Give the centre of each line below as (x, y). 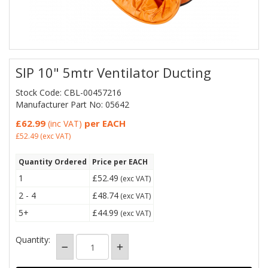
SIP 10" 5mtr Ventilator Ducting (113, 72)
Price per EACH (120, 162)
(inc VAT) (65, 124)
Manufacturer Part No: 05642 (72, 104)
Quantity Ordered (53, 162)
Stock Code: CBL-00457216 (68, 92)
